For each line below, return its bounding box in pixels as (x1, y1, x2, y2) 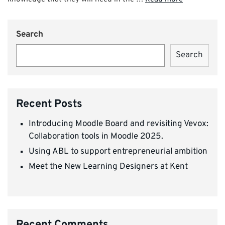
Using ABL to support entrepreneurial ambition (29, 146, 207, 157)
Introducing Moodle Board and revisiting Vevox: (29, 118, 208, 130)
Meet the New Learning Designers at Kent (29, 161, 188, 172)
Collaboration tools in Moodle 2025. (29, 131, 163, 142)
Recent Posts (16, 97, 82, 111)
